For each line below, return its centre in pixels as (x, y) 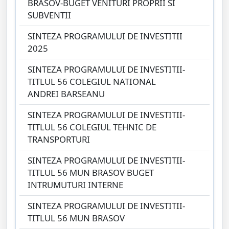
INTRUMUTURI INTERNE (75, 185)
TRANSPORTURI (59, 140)
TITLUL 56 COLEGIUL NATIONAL (92, 82)
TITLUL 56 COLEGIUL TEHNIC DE (92, 127)
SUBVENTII (49, 15)
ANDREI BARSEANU (66, 94)
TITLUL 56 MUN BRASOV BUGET (91, 173)
